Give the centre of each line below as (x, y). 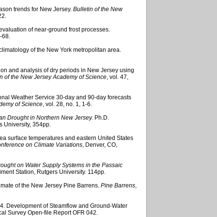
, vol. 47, (117, 77)
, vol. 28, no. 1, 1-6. (67, 104)
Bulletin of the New (98, 9)
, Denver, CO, (100, 145)
